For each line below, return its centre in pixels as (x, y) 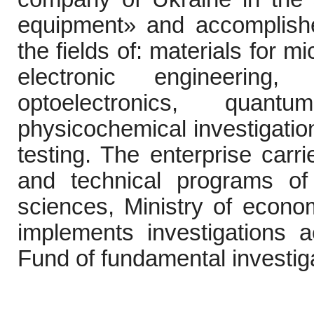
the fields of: (84, 52)
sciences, (66, 207)
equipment (70, 26)
